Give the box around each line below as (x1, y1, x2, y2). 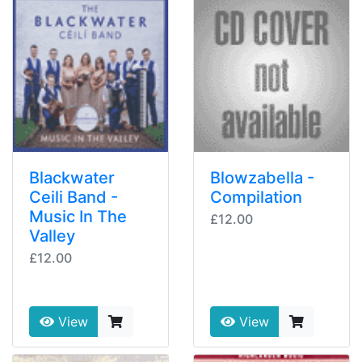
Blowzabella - (210, 168, 314, 188)
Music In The (29, 207, 127, 227)
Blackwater (29, 168, 115, 188)
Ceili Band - (29, 187, 118, 208)
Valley (29, 226, 75, 246)
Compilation (210, 187, 302, 208)
